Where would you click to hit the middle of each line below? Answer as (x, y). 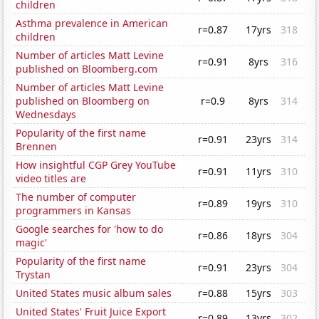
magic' (32, 243)
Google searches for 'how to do (90, 229)
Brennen (37, 147)
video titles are (51, 179)
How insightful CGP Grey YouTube (96, 165)
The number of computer (76, 197)
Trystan (33, 275)
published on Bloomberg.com (87, 69)
